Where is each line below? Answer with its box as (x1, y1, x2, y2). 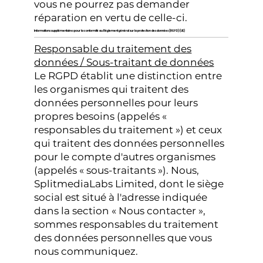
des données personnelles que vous (34, 232, 213, 244)
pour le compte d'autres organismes (34, 151, 216, 163)
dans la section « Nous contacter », (34, 205, 206, 217)
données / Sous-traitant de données (34, 56, 214, 69)
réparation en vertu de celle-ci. (34, 11, 188, 23)
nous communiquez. (34, 245, 139, 258)
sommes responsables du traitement (34, 218, 219, 231)
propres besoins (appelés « (34, 110, 167, 123)
